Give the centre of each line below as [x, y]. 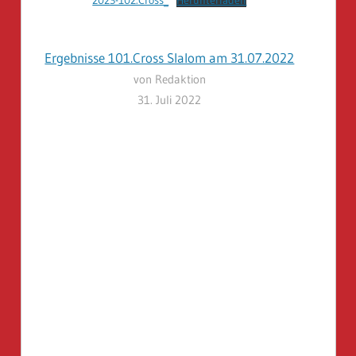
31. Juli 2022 [170, 100]
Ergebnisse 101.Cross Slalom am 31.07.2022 [170, 58]
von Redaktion [169, 79]
